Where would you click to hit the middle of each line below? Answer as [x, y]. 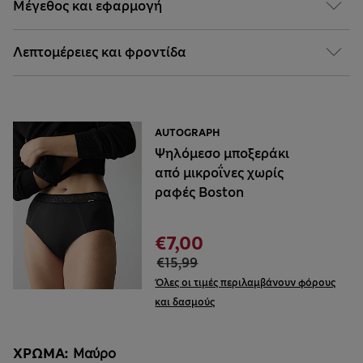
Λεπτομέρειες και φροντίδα [100, 53]
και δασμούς [185, 303]
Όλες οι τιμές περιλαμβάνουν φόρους [246, 283]
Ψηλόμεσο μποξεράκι [222, 154]
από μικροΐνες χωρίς [220, 173]
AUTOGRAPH [188, 133]
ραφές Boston [200, 193]
